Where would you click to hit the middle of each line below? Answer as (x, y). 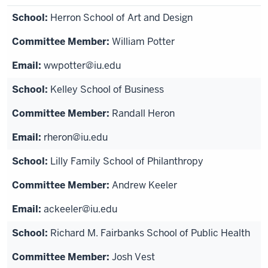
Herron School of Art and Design (121, 18)
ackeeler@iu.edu (80, 209)
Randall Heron (143, 113)
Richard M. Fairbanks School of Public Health (150, 233)
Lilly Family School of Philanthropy (127, 161)
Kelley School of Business (107, 89)
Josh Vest (133, 257)
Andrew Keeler (144, 185)
